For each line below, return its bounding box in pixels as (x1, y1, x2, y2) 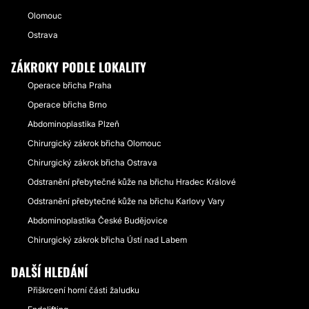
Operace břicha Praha (28, 80, 112, 90)
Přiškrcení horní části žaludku (28, 285, 139, 295)
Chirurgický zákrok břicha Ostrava (28, 157, 157, 168)
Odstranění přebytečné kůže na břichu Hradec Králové (28, 177, 236, 187)
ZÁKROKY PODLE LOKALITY (11, 58, 146, 76)
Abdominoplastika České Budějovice (28, 215, 168, 226)
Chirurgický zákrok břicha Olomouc (28, 138, 161, 148)
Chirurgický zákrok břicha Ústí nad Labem (28, 235, 187, 245)
